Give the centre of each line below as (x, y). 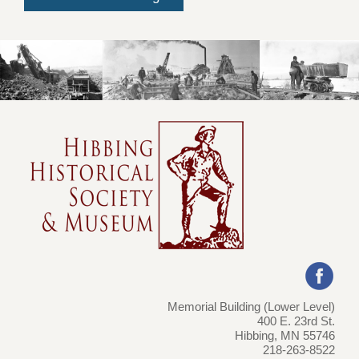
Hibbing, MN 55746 (285, 335)
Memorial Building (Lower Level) (251, 307)
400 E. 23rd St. (296, 321)
